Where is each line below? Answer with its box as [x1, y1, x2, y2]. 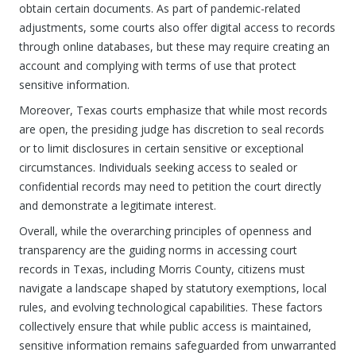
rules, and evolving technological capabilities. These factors [19, 300, 323, 315]
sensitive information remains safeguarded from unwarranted [19, 338, 336, 353]
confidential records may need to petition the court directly [19, 179, 321, 194]
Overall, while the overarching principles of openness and [19, 223, 311, 238]
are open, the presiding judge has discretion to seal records [19, 122, 324, 137]
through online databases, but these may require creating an [19, 39, 330, 54]
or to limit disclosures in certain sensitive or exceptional [19, 141, 304, 156]
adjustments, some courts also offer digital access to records [19, 20, 335, 35]
